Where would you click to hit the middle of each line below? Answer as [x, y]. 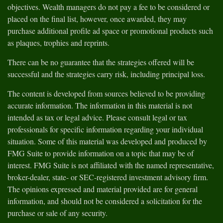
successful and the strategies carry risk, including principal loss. [108, 74]
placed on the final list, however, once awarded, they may [97, 19]
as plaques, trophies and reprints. [60, 43]
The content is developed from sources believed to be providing [106, 93]
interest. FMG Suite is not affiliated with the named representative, [111, 165]
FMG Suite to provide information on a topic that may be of [101, 153]
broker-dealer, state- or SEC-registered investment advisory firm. [108, 177]
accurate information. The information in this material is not [100, 105]
